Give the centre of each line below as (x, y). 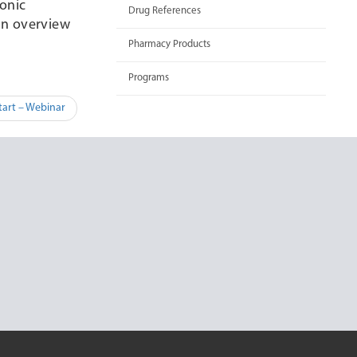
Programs (149, 78)
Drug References (165, 11)
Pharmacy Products (169, 44)
